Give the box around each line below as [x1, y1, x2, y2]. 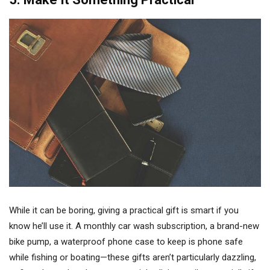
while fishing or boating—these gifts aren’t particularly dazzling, [9, 251, 256, 263]
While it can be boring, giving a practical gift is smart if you [9, 204, 239, 216]
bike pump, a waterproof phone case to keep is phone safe [9, 236, 243, 247]
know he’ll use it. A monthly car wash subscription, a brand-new [9, 220, 259, 231]
